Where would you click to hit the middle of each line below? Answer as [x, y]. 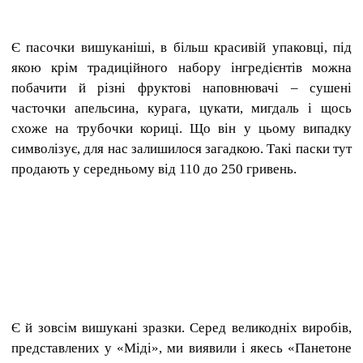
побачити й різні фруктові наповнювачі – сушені [181, 88]
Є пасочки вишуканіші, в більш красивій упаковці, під [181, 47]
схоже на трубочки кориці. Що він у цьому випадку [181, 128]
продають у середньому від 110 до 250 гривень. [154, 169]
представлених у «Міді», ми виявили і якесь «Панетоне [181, 348]
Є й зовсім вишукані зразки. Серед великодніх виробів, [181, 327]
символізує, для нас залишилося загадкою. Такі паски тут [181, 148]
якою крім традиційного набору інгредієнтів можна [181, 67]
